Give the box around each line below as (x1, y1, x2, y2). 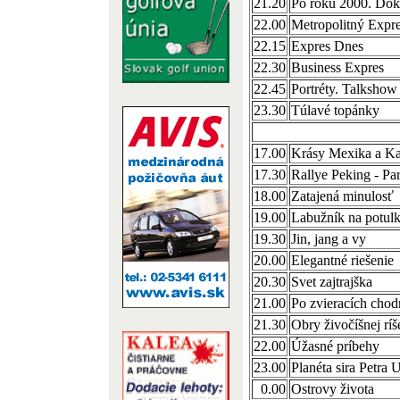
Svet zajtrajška (291, 274, 372, 289)
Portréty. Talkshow (291, 81, 397, 96)
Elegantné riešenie (291, 253, 394, 268)
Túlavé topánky (291, 103, 379, 118)
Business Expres (291, 60, 384, 75)
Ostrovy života (291, 381, 374, 396)
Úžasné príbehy (291, 338, 379, 354)
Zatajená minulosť (291, 188, 394, 204)
